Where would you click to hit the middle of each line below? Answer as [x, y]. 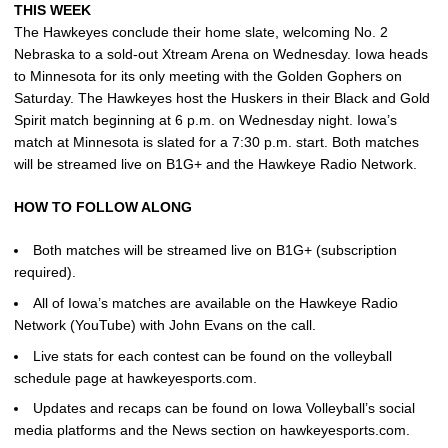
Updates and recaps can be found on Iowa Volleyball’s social [224, 408]
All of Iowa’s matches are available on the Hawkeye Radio [215, 302]
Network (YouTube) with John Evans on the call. [165, 324]
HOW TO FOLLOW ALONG [103, 207]
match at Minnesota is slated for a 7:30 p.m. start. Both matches [216, 142]
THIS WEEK [52, 10]
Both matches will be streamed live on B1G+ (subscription [215, 250]
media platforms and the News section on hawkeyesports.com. [212, 430]
